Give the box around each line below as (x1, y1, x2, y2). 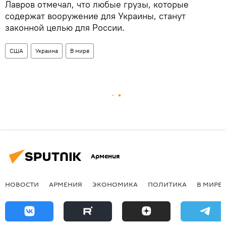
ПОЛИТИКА (148, 179, 187, 189)
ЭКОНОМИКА (92, 179, 138, 189)
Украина (35, 46, 58, 54)
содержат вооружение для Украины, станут (5, 10, 186, 22)
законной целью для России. (5, 21, 125, 33)
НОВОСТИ (5, 179, 39, 189)
